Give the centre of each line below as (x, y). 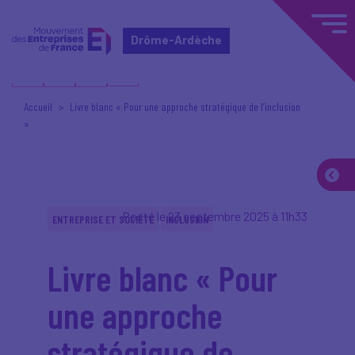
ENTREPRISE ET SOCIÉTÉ (103, 219)
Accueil (38, 107)
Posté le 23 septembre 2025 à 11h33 (215, 216)
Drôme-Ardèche (176, 40)
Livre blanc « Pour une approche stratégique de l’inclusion (185, 107)
